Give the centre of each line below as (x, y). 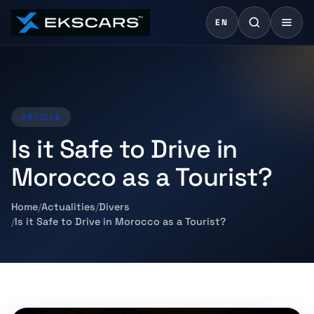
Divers (114, 207)
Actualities (68, 207)
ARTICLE (41, 117)
